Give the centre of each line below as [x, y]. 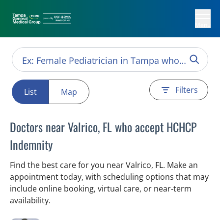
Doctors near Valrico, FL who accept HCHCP [103, 127]
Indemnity [31, 144]
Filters [187, 90]
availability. [30, 200]
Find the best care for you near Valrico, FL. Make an [104, 165]
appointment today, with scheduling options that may [109, 177]
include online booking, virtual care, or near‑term [101, 189]
